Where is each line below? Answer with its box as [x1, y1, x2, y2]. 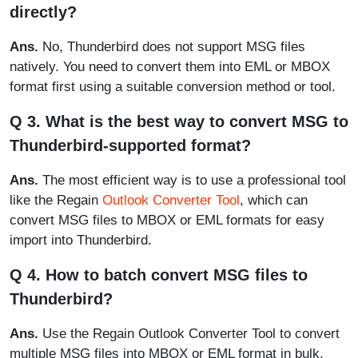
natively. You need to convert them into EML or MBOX [10, 59, 330, 74]
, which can [240, 193, 308, 208]
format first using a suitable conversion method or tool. [10, 79, 336, 94]
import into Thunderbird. [10, 233, 152, 248]
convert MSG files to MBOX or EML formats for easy [10, 213, 324, 228]
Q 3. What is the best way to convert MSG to [10, 113, 348, 130]
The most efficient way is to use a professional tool [38, 173, 346, 188]
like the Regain [10, 193, 102, 208]
